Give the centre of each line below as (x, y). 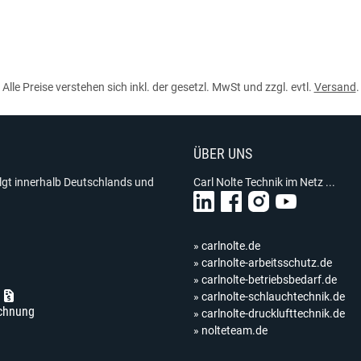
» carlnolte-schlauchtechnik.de (269, 297)
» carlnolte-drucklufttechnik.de (269, 313)
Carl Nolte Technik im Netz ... (264, 182)
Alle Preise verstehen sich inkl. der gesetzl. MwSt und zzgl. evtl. (158, 87)
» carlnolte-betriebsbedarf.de (265, 280)
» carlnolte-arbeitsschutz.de (263, 263)
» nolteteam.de (230, 330)
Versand (335, 87)
